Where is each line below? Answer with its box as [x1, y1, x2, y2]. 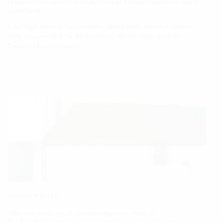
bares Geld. [8, 6, 40, 15]
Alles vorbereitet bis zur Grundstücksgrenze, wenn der [8, 209, 158, 218]
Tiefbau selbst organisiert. [8, 41, 80, 50]
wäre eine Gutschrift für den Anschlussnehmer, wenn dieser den [8, 31, 185, 40]
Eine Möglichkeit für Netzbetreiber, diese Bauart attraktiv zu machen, [8, 22, 198, 31]
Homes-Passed [8, 191, 58, 201]
